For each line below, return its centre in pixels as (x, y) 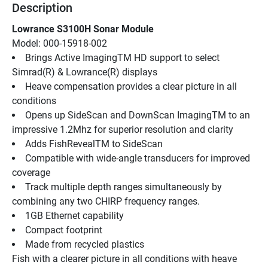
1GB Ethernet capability (74, 215)
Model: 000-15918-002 (60, 43)
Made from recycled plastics (85, 244)
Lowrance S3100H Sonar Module (83, 29)
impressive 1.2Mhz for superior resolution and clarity (123, 129)
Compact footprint (64, 230)
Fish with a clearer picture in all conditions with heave (124, 258)
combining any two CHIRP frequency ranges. (106, 201)
